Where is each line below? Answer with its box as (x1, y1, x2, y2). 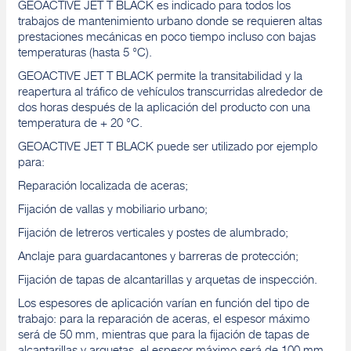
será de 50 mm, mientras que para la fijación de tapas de (17, 330, 309, 342)
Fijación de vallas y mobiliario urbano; (17, 204, 208, 216)
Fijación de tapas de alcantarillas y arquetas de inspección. (17, 275, 317, 287)
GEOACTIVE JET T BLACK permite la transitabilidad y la (17, 71, 302, 83)
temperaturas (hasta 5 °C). (17, 48, 152, 60)
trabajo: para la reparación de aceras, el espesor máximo (17, 314, 309, 326)
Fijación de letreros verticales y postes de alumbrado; (17, 228, 288, 240)
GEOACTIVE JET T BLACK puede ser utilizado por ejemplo (17, 142, 317, 154)
